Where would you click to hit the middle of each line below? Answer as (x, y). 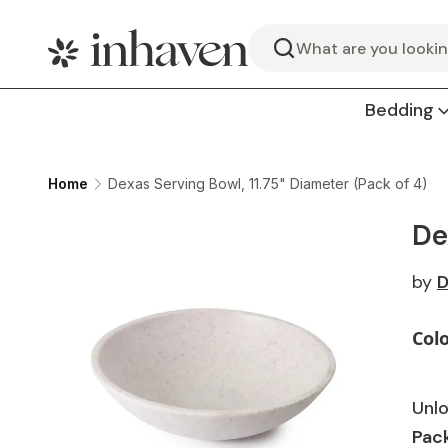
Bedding (399, 110)
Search (295, 57)
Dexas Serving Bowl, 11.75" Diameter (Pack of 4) (268, 183)
